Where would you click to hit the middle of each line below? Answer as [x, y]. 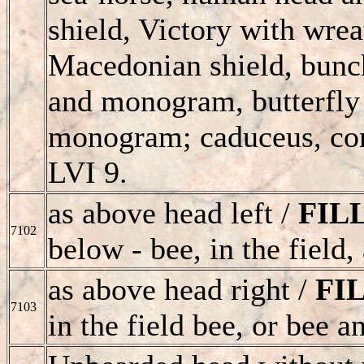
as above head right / [182, 289]
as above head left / [173, 212]
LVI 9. [88, 172]
